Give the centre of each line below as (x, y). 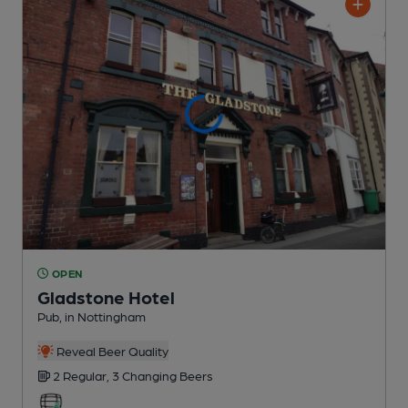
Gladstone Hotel (106, 296)
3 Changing (146, 375)
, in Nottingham (102, 316)
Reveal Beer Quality (111, 350)
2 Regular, (82, 375)
